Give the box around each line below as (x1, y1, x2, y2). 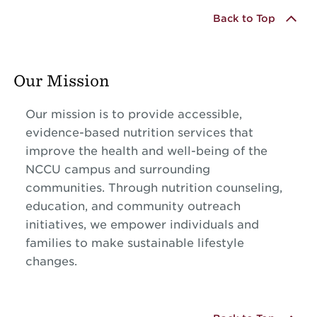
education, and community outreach (25, 199, 241, 213)
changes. (25, 254, 77, 268)
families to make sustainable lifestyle (25, 236, 244, 250)
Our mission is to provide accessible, (25, 107, 242, 121)
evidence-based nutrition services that (25, 125, 253, 139)
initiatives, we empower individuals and (25, 217, 259, 231)
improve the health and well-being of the (25, 144, 267, 158)
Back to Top (213, 13, 276, 25)
